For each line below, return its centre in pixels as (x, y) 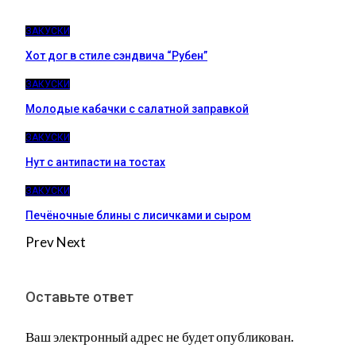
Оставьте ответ (79, 296)
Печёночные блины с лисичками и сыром (138, 215)
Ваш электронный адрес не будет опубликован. (160, 336)
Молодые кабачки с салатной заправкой (137, 108)
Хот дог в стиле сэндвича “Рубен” (116, 55)
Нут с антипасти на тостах (95, 162)
